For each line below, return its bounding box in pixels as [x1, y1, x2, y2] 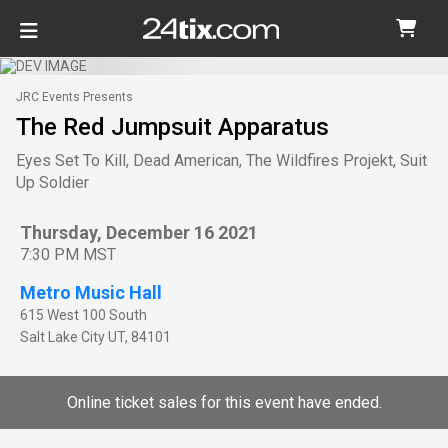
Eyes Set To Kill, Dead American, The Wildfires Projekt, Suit [16, 150, 427, 170]
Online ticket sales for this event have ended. [66, 392, 382, 412]
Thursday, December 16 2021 [20, 221, 258, 243]
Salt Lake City [20, 328, 105, 345]
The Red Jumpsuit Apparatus [16, 112, 329, 141]
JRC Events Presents [16, 89, 133, 104]
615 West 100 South [20, 306, 147, 323]
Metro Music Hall [20, 281, 162, 303]
